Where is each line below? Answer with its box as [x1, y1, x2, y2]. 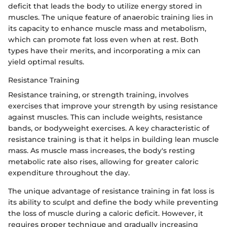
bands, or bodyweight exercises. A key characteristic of [8, 124, 209, 133]
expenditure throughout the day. [8, 168, 130, 177]
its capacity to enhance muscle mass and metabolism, [8, 24, 206, 33]
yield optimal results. [8, 57, 84, 66]
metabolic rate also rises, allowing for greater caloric [8, 157, 199, 166]
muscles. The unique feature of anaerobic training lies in [8, 13, 213, 22]
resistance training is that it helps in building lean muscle [8, 135, 219, 144]
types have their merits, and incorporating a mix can [8, 46, 201, 55]
